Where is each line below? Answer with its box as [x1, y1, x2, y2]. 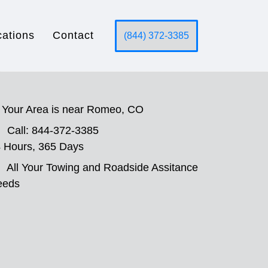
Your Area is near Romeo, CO [2, 103, 144, 115]
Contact [53, 29, 94, 41]
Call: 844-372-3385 [7, 124, 99, 136]
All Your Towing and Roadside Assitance [7, 162, 198, 173]
